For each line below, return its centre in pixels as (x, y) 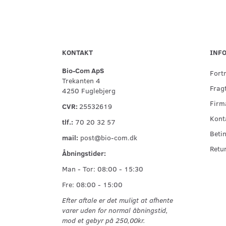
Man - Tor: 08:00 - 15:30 (103, 169)
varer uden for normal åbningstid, (115, 210)
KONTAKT (77, 52)
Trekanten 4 (81, 80)
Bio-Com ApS (83, 70)
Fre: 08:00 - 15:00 (92, 184)
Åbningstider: (84, 153)
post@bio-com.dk (109, 137)
